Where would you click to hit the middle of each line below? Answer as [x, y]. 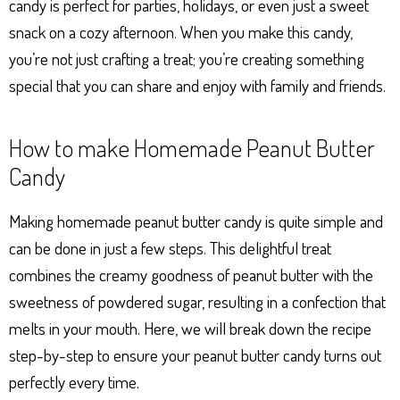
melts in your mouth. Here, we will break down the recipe [190, 328]
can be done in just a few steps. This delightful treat [170, 248]
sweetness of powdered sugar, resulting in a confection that [197, 301]
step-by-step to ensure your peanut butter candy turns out [195, 355]
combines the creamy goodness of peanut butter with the [191, 275]
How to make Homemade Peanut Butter [192, 147]
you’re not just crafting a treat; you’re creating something [187, 58]
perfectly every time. [74, 382]
